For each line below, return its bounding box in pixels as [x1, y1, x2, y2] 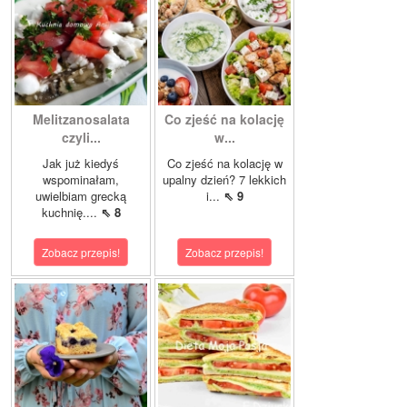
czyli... [61, 128, 101, 147]
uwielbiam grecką [35, 187, 126, 205]
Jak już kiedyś [43, 154, 119, 173]
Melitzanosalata [32, 110, 130, 129]
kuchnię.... [41, 203, 101, 222]
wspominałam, [43, 171, 119, 189]
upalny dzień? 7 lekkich [163, 171, 286, 189]
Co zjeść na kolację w [166, 154, 283, 173]
